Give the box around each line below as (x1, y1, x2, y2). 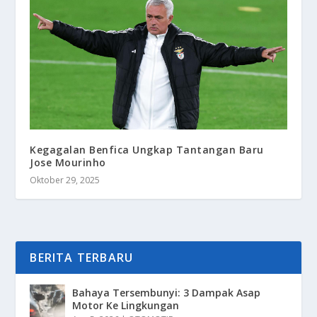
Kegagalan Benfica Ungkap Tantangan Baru (30, 143, 264, 157)
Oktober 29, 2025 (30, 174, 100, 187)
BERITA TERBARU (30, 250, 134, 266)
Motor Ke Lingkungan (72, 299, 180, 313)
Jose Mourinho (30, 156, 106, 170)
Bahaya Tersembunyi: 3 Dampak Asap (72, 286, 261, 300)
